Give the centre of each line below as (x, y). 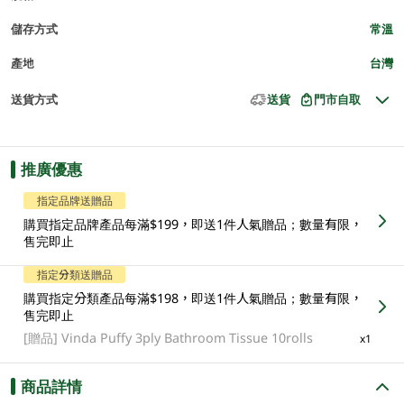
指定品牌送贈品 (74, 201)
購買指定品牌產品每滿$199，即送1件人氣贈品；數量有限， (193, 224)
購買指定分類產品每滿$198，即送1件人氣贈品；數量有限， (193, 298)
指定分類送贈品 (74, 275)
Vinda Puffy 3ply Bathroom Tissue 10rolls (188, 338)
